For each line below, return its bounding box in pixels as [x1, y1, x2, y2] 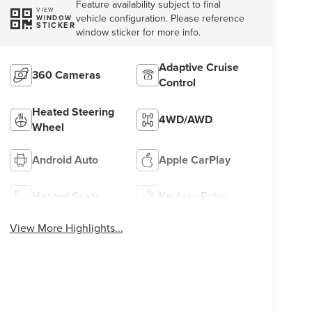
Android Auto [31, 151, 98, 168]
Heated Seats [31, 187, 100, 204]
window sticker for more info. [76, 24, 201, 39]
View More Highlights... [9, 219, 123, 235]
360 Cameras [31, 66, 101, 83]
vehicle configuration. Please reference [76, 10, 245, 25]
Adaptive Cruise [159, 58, 240, 75]
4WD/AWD [159, 111, 213, 127]
